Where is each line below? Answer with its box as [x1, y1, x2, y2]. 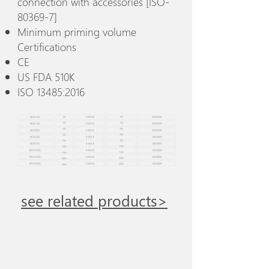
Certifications [17, 39, 76, 54]
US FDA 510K [17, 69, 74, 84]
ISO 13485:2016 [17, 84, 85, 99]
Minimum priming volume [17, 24, 136, 39]
